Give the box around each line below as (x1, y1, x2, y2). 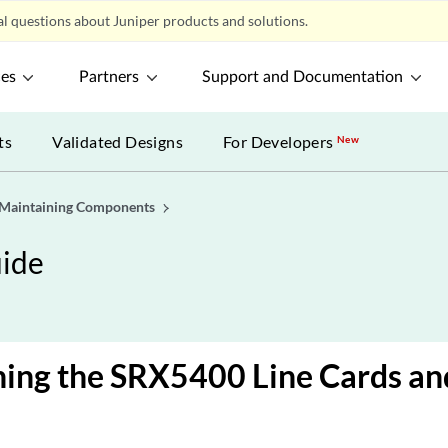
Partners (79, 69, 140, 85)
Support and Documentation (202, 69, 404, 85)
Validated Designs (52, 132, 184, 151)
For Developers (223, 132, 338, 151)
